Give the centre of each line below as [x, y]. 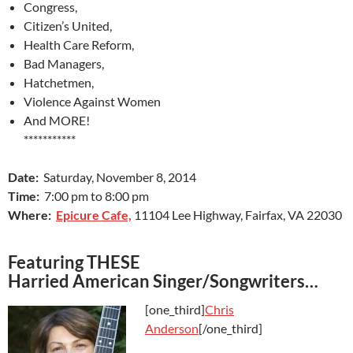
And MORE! [57, 121]
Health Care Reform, [79, 45]
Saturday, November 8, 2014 [117, 177]
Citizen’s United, [68, 26]
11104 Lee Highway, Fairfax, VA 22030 [237, 215]
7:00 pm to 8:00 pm [94, 196]
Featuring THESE [74, 262]
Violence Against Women [92, 102]
